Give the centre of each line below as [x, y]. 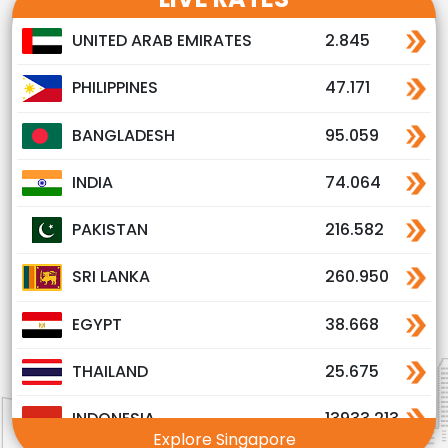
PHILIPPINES [115, 88]
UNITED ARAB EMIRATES [162, 41]
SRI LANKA [111, 277]
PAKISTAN [110, 230]
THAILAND [110, 371]
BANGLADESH [123, 135]
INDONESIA [113, 419]
